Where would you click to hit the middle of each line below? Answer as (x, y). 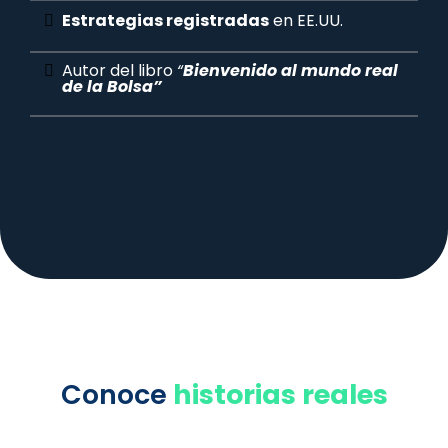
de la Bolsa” (112, 87)
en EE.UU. (306, 21)
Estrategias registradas (165, 21)
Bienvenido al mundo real (290, 71)
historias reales (280, 395)
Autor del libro (119, 71)
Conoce (113, 395)
